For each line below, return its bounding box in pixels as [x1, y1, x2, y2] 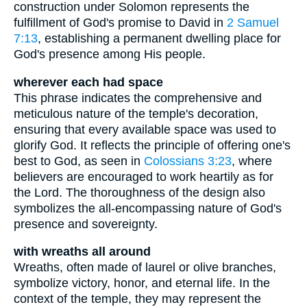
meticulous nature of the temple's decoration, [14, 106, 258, 121]
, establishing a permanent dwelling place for [38, 32, 281, 46]
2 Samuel [227, 16, 279, 30]
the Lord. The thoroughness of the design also [14, 185, 265, 199]
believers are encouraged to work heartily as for [14, 169, 273, 184]
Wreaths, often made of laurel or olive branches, [14, 260, 276, 275]
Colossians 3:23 [144, 153, 232, 168]
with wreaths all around [14, 245, 151, 259]
